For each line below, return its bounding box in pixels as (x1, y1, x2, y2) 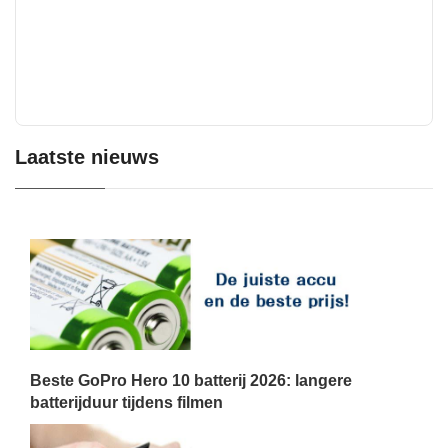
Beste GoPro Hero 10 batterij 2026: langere (30, 371, 352, 389)
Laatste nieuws (15, 146, 159, 169)
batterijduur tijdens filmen (30, 393, 223, 411)
